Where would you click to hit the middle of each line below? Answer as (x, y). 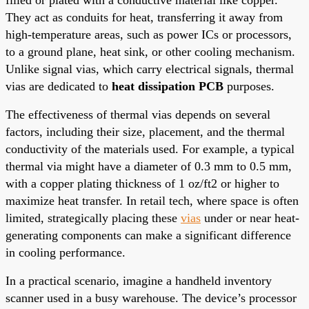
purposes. (249, 86)
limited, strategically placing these (93, 218)
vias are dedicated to (59, 86)
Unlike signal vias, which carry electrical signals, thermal (150, 69)
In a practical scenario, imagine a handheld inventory (139, 280)
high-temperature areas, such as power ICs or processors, (149, 34)
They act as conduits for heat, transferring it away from (144, 17)
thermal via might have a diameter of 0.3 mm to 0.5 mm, (149, 166)
